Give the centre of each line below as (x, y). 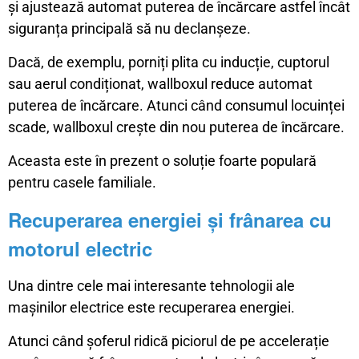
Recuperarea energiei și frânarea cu (170, 219)
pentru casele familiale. (82, 182)
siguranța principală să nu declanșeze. (129, 28)
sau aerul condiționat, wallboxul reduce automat (160, 83)
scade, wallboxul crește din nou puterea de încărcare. (176, 127)
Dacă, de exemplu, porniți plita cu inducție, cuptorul (169, 62)
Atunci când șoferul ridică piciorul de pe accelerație (169, 341)
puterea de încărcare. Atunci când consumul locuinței (176, 105)
